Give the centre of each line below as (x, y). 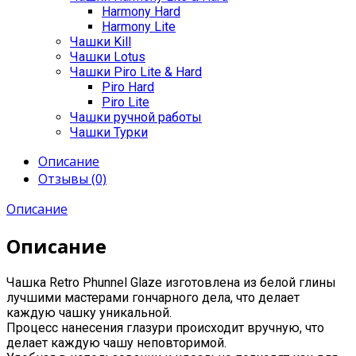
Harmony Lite (139, 26)
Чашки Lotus (108, 56)
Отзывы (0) (72, 178)
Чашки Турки (109, 132)
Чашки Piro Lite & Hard (136, 72)
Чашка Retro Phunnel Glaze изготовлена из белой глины (171, 283)
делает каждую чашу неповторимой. (116, 343)
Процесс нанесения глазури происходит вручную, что (165, 328)
